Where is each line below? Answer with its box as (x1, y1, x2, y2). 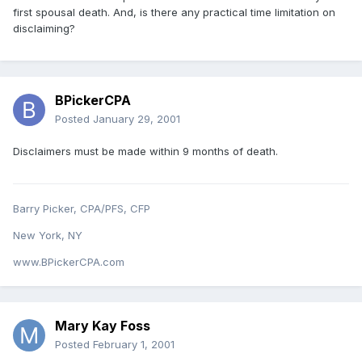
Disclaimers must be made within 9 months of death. (13, 145, 278, 158)
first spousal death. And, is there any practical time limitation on (13, 6, 335, 19)
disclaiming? (13, 22, 75, 36)
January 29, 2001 (93, 112, 180, 126)
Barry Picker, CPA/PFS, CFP (13, 202, 150, 216)
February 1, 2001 (93, 338, 175, 351)
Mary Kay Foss (55, 318, 150, 335)
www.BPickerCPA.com (13, 255, 124, 269)
